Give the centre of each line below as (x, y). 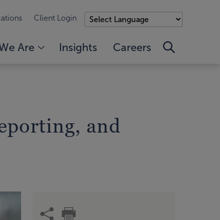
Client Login (55, 18)
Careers (132, 47)
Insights (78, 47)
